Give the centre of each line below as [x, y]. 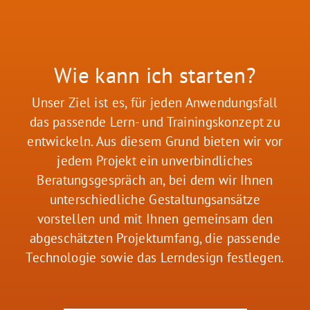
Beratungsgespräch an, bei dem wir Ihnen [155, 180]
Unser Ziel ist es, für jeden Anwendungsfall [155, 102]
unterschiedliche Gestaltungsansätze [155, 199]
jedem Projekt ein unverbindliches [155, 160]
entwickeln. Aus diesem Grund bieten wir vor [155, 141]
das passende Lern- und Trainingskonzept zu [155, 121]
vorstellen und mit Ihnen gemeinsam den [155, 218]
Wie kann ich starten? [155, 75]
